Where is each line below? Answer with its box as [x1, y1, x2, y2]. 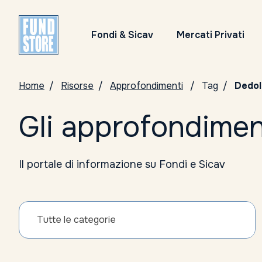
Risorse [61, 80, 94, 92]
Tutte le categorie [37, 213, 116, 226]
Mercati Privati [177, 29, 244, 41]
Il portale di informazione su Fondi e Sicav [19, 158, 225, 171]
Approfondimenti [110, 80, 183, 92]
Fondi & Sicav [91, 29, 153, 41]
